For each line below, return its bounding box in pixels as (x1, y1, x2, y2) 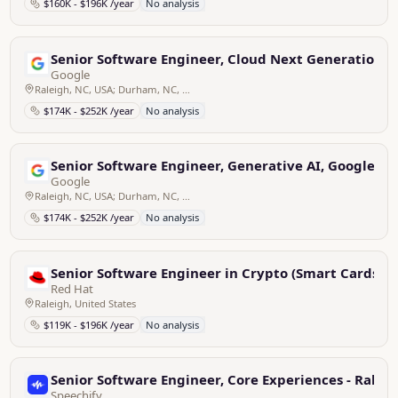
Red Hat (51, 280, 94, 297)
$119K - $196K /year (43, 317, 134, 331)
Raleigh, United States (34, 296, 136, 310)
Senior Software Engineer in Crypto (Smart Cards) (51, 263, 384, 282)
